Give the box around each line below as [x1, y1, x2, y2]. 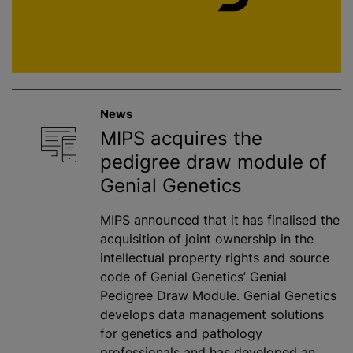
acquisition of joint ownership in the [100, 231, 314, 247]
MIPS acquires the [100, 127, 262, 150]
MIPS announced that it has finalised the [100, 212, 340, 229]
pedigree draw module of [100, 150, 327, 174]
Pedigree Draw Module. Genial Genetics [100, 288, 336, 304]
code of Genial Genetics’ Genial [100, 269, 287, 285]
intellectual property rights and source [100, 250, 329, 266]
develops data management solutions [100, 307, 324, 323]
